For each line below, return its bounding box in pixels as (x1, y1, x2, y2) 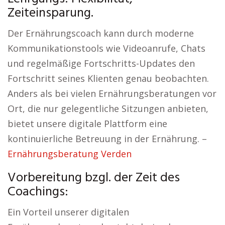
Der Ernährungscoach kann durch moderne (8, 27, 194, 39)
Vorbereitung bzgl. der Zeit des (8, 168, 180, 188)
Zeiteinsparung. (8, 3, 93, 24)
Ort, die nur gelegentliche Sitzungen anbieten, (8, 102, 208, 115)
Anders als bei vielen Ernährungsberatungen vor (8, 87, 216, 99)
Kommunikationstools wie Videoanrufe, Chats (8, 42, 205, 54)
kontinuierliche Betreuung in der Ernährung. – (8, 133, 207, 145)
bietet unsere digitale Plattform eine (8, 118, 167, 130)
